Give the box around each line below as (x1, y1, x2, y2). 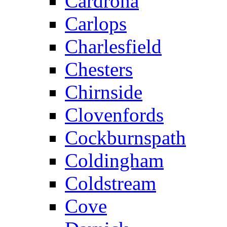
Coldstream (65, 172, 156, 194)
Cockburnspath (65, 126, 186, 148)
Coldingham (65, 149, 164, 171)
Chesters (65, 58, 133, 80)
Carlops (65, 12, 127, 34)
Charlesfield (65, 35, 162, 57)
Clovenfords (65, 103, 164, 126)
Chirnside (65, 81, 142, 103)
